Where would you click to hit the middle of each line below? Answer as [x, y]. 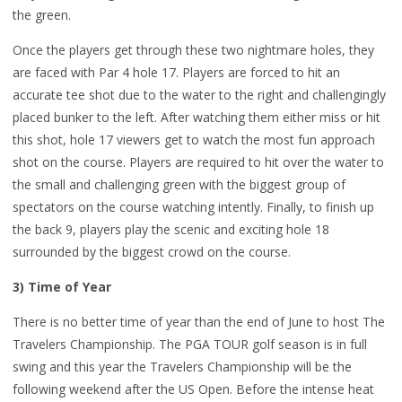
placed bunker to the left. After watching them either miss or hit [197, 117]
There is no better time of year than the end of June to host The [199, 322]
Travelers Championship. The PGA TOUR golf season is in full [190, 344]
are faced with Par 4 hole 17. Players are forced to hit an [176, 72]
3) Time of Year [62, 287]
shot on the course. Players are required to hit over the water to [198, 162]
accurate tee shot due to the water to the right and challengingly [199, 95]
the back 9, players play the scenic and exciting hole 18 [171, 229]
